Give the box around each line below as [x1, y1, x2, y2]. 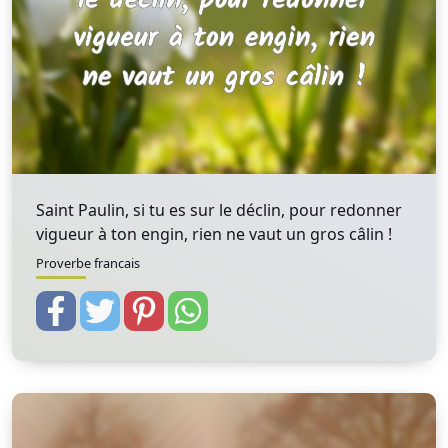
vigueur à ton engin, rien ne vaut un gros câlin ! [36, 223, 392, 245]
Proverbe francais [36, 254, 140, 272]
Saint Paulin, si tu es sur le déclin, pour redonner [36, 199, 402, 221]
